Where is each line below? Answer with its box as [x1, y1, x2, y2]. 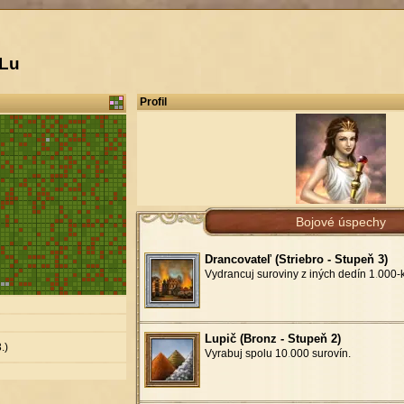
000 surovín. [290, 346, 351, 360]
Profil [140, 95, 167, 108]
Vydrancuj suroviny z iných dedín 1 [205, 267, 375, 280]
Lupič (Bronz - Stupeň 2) [205, 331, 341, 345]
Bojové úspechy [295, 214, 386, 229]
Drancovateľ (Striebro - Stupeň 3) [205, 252, 388, 266]
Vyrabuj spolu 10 [205, 346, 288, 360]
